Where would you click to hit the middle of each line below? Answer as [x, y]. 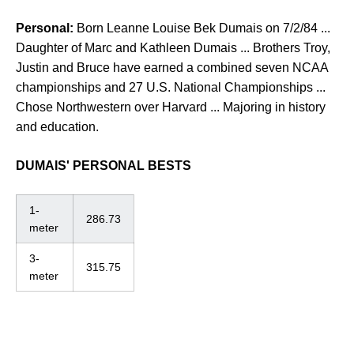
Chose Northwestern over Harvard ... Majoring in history [171, 107]
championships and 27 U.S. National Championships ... [171, 87]
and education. [57, 127]
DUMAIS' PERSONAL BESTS [104, 166]
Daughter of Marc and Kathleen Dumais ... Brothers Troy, [173, 48]
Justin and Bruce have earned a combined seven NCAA [172, 68]
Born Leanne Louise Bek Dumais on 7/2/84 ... [202, 28]
